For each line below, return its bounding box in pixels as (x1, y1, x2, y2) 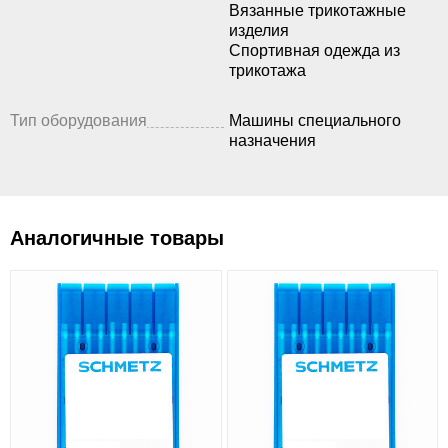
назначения (229, 132, 316, 150)
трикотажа (229, 62, 306, 80)
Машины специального (229, 112, 401, 130)
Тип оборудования (10, 112, 147, 130)
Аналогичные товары (10, 227, 224, 250)
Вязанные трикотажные (229, 2, 406, 20)
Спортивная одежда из (229, 42, 400, 60)
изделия (229, 22, 289, 40)
